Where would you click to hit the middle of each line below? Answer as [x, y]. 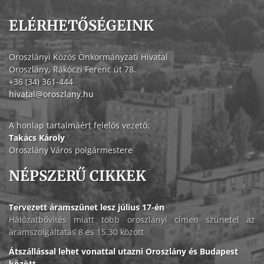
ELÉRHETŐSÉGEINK [81, 26]
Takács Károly [37, 138]
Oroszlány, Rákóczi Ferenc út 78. [72, 70]
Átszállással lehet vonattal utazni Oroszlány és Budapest [123, 252]
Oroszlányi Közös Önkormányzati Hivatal [88, 57]
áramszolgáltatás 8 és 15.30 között [76, 232]
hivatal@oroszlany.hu [51, 94]
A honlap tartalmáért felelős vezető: [79, 126]
